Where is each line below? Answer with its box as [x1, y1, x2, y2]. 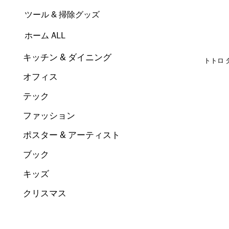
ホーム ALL [25, 32, 66, 40]
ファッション [23, 111, 76, 120]
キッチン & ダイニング [23, 53, 112, 62]
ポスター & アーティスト [23, 131, 121, 140]
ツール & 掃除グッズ [25, 11, 100, 19]
